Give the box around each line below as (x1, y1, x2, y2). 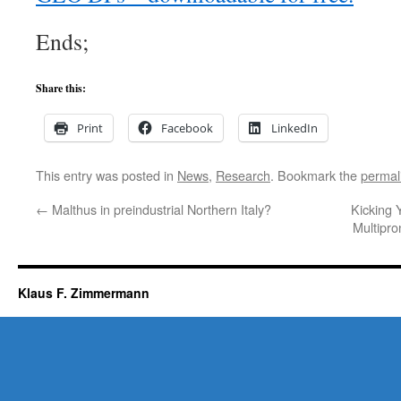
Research (216, 166, 270, 184)
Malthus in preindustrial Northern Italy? (48, 200, 271, 218)
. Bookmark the (270, 166, 361, 184)
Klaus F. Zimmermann (18, 284, 149, 302)
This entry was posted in (36, 166, 177, 184)
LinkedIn (271, 120, 318, 136)
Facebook (161, 120, 213, 136)
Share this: (36, 81, 86, 96)
